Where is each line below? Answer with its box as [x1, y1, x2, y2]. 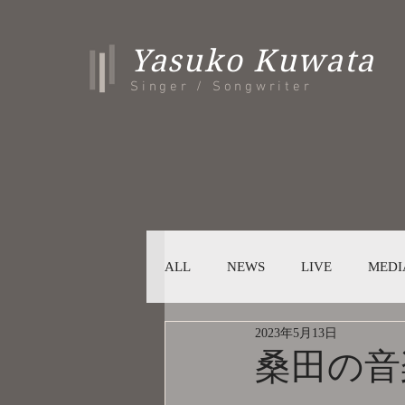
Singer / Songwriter [130, 79, 313, 95]
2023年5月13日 [255, 325, 337, 340]
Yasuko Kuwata [130, 42, 376, 79]
